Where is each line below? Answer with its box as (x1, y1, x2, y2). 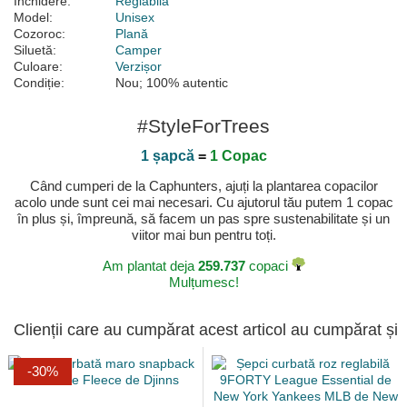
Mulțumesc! (168, 274, 239, 291)
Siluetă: (14, 43, 56, 58)
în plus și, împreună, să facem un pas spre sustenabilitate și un (17, 211, 390, 227)
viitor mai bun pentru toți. (131, 227, 276, 243)
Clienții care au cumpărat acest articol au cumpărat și (14, 321, 398, 340)
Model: (14, 10, 53, 25)
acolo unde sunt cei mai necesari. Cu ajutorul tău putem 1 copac (14, 194, 393, 211)
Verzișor (115, 59, 162, 74)
